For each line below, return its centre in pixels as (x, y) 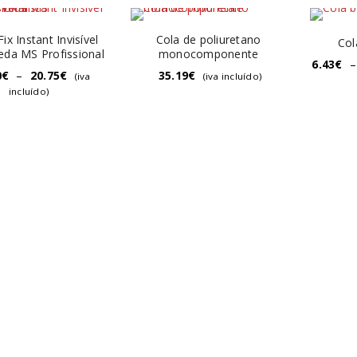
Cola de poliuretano (208, 39)
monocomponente (208, 54)
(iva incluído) (233, 76)
